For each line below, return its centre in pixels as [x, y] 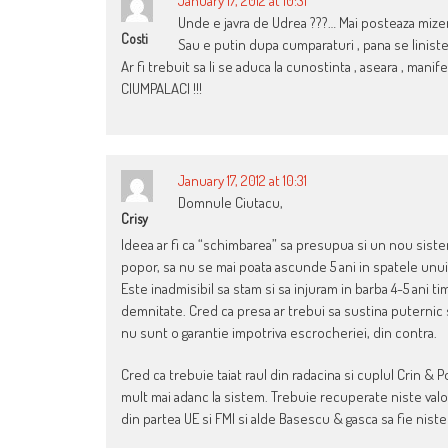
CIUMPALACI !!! [161, 89]
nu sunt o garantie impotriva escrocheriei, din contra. [279, 333]
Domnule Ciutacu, [230, 203]
